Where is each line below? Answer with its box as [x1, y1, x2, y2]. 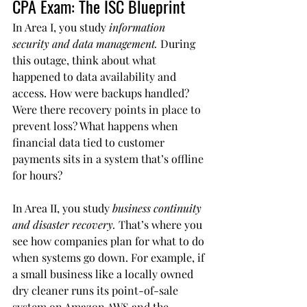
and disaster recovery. [12, 217, 116, 232]
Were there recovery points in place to [12, 102, 204, 117]
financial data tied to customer [12, 135, 167, 150]
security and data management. [12, 36, 158, 51]
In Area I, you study [12, 20, 109, 35]
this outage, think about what [12, 53, 159, 68]
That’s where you [116, 217, 205, 232]
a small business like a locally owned [12, 267, 196, 282]
